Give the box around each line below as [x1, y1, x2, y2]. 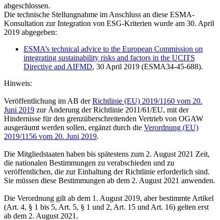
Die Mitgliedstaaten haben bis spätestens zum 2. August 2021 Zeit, [4, 150, 210, 159]
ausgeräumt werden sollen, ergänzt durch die [4, 123, 144, 132]
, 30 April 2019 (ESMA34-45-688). [92, 62, 203, 71]
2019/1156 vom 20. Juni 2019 [4, 132, 97, 141]
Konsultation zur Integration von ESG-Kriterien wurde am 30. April [4, 19, 214, 28]
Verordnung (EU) [144, 123, 198, 132]
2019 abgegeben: [4, 28, 57, 37]
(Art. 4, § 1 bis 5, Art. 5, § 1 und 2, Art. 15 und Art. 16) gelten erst [4, 203, 209, 212]
